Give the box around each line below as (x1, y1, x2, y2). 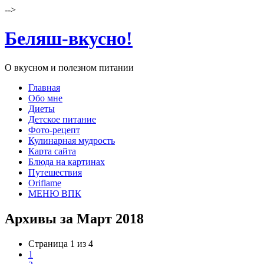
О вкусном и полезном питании (5, 62, 134, 72)
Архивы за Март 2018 (5, 210, 144, 226)
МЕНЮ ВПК (28, 188, 81, 199)
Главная (28, 82, 60, 93)
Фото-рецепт (28, 124, 80, 135)
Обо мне (28, 93, 62, 103)
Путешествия (28, 167, 82, 177)
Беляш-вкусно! (5, 28, 133, 49)
